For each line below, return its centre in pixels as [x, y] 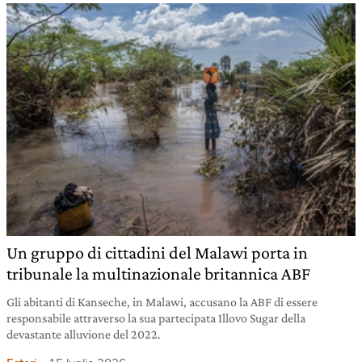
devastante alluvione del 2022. [84, 334]
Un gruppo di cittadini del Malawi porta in [157, 252]
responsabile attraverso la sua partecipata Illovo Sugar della [156, 318]
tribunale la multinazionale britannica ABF [158, 273]
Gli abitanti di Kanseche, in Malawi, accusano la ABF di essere [162, 301]
